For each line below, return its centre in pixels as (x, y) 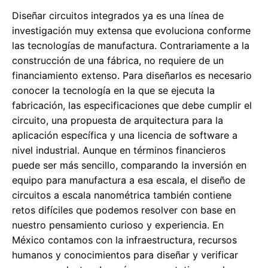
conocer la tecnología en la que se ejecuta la (113, 91)
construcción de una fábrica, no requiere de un (118, 61)
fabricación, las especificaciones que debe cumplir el (132, 106)
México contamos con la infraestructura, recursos (124, 240)
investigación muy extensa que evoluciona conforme (131, 31)
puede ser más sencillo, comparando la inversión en (129, 165)
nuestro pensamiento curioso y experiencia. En (118, 225)
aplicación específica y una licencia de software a (125, 135)
